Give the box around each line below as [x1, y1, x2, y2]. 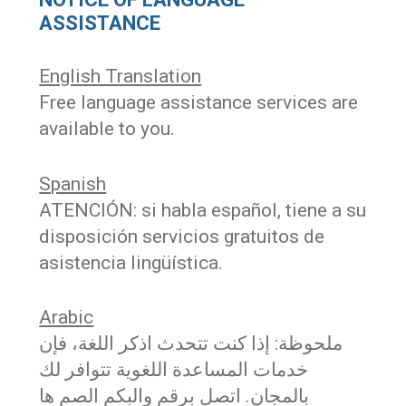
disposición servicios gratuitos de [39, 225, 325, 247]
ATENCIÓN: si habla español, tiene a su [39, 198, 367, 221]
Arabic [39, 306, 94, 329]
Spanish [39, 172, 107, 195]
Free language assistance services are [39, 92, 359, 114]
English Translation [39, 65, 202, 88]
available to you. [39, 118, 176, 140]
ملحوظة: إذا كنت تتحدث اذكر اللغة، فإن [39, 333, 343, 355]
